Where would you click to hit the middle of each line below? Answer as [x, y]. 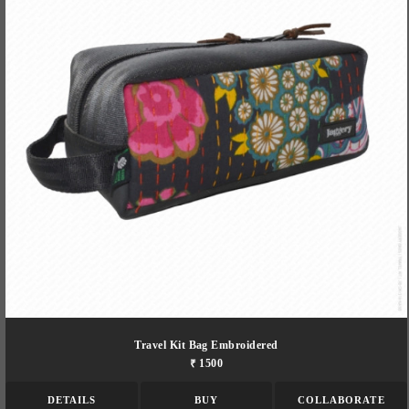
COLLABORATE [341, 399]
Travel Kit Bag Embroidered [206, 345]
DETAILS [72, 399]
